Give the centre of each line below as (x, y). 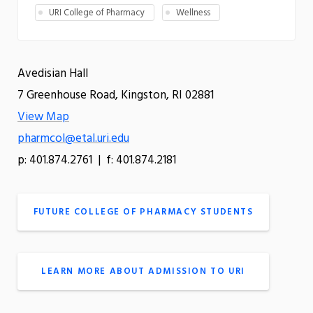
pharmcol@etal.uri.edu (73, 138)
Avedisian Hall (53, 73)
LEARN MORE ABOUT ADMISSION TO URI (143, 271)
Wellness (194, 13)
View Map (43, 117)
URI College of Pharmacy (97, 13)
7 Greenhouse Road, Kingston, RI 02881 (116, 95)
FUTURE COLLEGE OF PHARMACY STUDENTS (143, 212)
